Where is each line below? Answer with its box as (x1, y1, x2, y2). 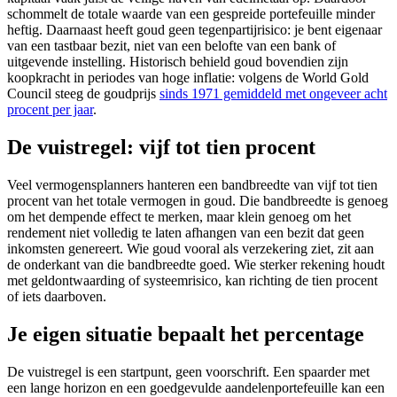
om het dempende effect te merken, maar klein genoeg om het (7, 208, 351, 224)
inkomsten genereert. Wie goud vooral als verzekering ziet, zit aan (7, 240, 374, 256)
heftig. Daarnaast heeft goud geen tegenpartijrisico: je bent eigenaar (7, 21, 382, 37)
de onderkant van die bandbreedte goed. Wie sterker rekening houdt (7, 256, 385, 272)
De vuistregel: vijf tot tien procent (7, 135, 315, 159)
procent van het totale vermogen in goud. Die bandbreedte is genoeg (7, 192, 388, 208)
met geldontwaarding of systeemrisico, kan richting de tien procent (7, 272, 378, 288)
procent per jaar (7, 101, 93, 117)
